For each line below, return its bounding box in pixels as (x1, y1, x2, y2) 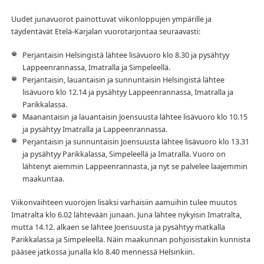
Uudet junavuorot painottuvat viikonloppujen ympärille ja (11, 14, 212, 24)
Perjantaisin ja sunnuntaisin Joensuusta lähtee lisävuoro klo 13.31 (22, 136, 249, 147)
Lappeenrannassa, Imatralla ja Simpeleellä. (22, 62, 170, 72)
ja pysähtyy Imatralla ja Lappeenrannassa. (22, 124, 167, 134)
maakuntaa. (22, 173, 64, 184)
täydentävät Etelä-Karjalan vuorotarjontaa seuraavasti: (11, 26, 200, 37)
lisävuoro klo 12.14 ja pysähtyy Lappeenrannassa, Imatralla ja (22, 87, 233, 97)
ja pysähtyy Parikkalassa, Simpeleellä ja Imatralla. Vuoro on (22, 148, 226, 159)
